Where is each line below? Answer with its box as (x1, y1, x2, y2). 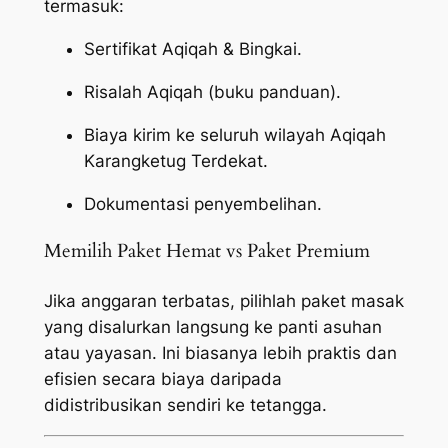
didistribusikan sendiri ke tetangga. (43, 394, 327, 415)
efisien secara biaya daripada (43, 368, 282, 389)
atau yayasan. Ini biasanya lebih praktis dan (43, 342, 397, 363)
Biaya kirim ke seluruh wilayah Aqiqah (83, 124, 386, 145)
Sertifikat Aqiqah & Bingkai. (83, 39, 302, 60)
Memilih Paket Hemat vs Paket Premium (43, 239, 370, 265)
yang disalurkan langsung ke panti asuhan (43, 316, 382, 337)
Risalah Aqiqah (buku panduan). (83, 81, 341, 102)
